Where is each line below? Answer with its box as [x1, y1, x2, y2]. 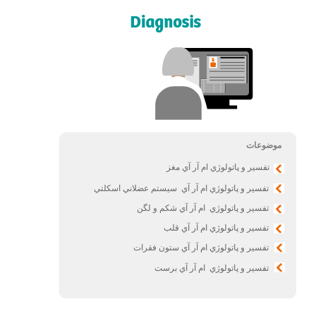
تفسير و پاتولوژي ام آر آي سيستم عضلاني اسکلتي [93, 183, 269, 193]
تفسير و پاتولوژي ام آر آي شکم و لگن [136, 203, 269, 213]
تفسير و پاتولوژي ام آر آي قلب [163, 223, 269, 233]
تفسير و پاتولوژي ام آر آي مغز [166, 162, 269, 172]
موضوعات [245, 140, 281, 150]
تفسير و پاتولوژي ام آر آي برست [154, 263, 269, 273]
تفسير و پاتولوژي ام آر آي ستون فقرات [133, 243, 269, 253]
